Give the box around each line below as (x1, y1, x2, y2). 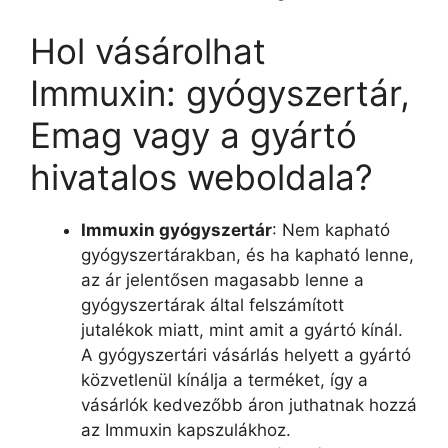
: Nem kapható (272, 219, 390, 240)
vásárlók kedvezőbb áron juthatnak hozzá (81, 394, 417, 415)
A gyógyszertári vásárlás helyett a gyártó (81, 344, 411, 365)
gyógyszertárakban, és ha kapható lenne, (81, 244, 414, 265)
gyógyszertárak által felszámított (81, 294, 344, 315)
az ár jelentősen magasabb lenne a (81, 269, 364, 290)
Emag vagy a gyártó (30, 113, 357, 156)
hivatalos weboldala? (30, 155, 373, 198)
